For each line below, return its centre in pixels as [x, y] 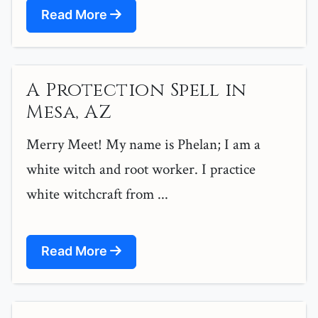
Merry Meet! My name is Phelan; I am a [143, 145]
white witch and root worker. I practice [141, 170]
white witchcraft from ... [97, 194]
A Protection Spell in [137, 91]
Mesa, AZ [69, 113]
